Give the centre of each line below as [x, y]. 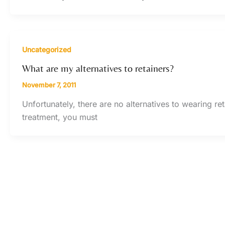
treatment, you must [60, 117]
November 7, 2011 [49, 85]
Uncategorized [47, 50]
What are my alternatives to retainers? [98, 68]
